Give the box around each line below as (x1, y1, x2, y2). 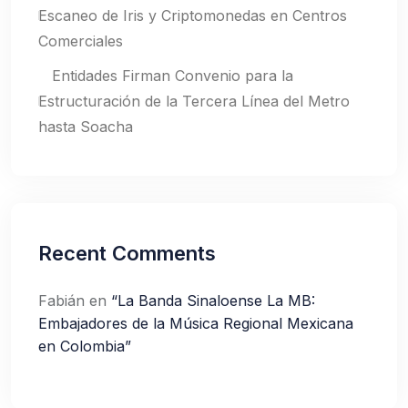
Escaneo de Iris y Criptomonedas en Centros (38, 6, 347, 25)
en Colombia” (38, 337, 131, 355)
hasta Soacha (38, 117, 133, 136)
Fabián (38, 291, 85, 310)
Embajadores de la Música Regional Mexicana (38, 314, 353, 332)
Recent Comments (38, 241, 216, 265)
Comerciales (38, 32, 123, 50)
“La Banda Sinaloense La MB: (111, 291, 315, 310)
